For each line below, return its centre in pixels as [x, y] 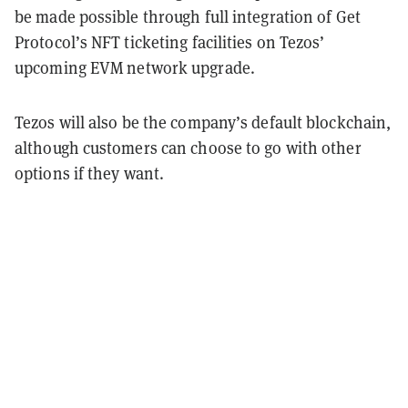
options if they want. [90, 173]
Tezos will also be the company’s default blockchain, [203, 122]
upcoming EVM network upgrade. [135, 67]
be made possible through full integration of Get [188, 16]
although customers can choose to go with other [188, 148]
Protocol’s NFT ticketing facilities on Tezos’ [170, 42]
